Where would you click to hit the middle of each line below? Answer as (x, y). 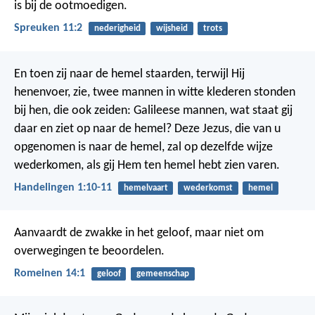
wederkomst (208, 188)
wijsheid (172, 29)
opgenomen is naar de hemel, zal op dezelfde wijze (143, 147)
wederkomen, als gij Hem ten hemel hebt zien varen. (147, 165)
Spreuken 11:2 (48, 28)
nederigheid (117, 29)
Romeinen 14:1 (50, 274)
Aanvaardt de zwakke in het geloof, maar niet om (139, 233)
